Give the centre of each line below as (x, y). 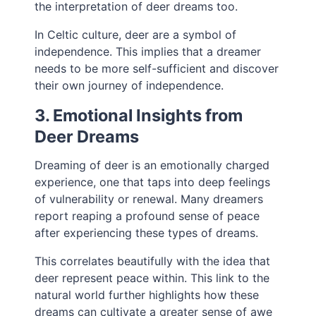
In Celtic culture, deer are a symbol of (136, 35)
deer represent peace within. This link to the (152, 278)
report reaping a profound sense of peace (147, 216)
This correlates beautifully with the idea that (153, 261)
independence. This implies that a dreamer (148, 52)
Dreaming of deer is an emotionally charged (152, 165)
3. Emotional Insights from (139, 116)
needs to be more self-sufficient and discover (157, 69)
